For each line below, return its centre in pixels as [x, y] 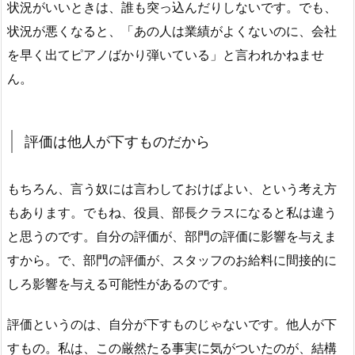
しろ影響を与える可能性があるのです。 [121, 284]
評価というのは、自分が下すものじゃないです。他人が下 [172, 324]
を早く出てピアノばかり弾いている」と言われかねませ [166, 55]
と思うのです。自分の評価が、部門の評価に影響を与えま [172, 237]
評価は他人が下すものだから [117, 142]
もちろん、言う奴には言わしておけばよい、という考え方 [172, 189]
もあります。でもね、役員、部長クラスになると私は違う [172, 213]
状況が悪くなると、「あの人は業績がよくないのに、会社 [172, 31]
